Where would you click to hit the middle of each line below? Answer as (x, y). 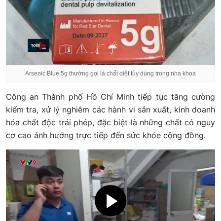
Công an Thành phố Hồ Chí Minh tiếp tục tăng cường (110, 96)
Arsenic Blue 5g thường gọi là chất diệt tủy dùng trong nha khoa (110, 73)
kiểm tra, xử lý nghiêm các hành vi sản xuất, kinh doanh (110, 109)
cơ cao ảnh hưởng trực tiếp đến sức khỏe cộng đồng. (106, 135)
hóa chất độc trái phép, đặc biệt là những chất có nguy (110, 122)
